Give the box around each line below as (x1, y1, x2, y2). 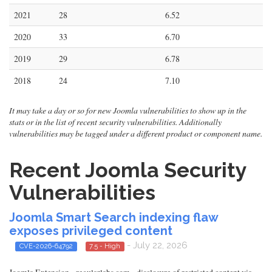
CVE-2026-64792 (19, 242, 73, 250)
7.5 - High (89, 242, 121, 250)
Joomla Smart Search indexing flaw (9, 210, 218, 225)
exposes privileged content (9, 223, 172, 238)
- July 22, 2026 (124, 240, 188, 251)
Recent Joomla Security (9, 158, 246, 182)
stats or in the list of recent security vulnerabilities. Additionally (9, 116, 222, 127)
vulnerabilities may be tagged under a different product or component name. (9, 127, 262, 139)
